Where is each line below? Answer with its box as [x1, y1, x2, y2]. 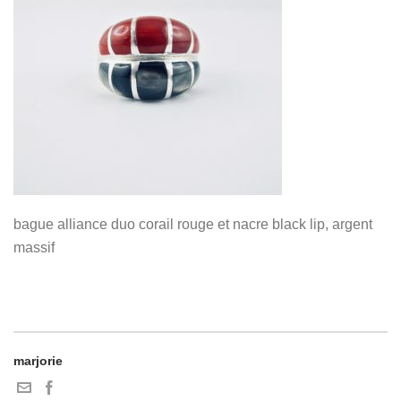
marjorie [13, 354, 63, 368]
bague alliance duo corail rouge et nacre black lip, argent [13, 217, 372, 232]
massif [13, 240, 55, 255]
